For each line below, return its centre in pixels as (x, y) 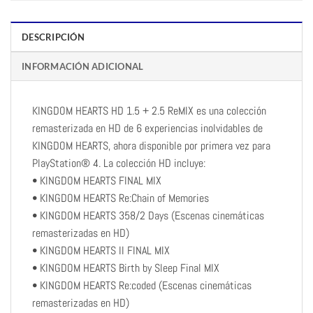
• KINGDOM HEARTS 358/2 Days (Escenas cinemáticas (148, 216)
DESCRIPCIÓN (53, 37)
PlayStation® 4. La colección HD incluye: (119, 163)
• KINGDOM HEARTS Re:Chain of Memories (121, 198)
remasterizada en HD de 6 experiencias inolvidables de (147, 129)
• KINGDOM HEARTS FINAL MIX (97, 181)
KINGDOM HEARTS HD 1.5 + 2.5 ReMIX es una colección (149, 111)
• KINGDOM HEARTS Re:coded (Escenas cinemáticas (142, 286)
